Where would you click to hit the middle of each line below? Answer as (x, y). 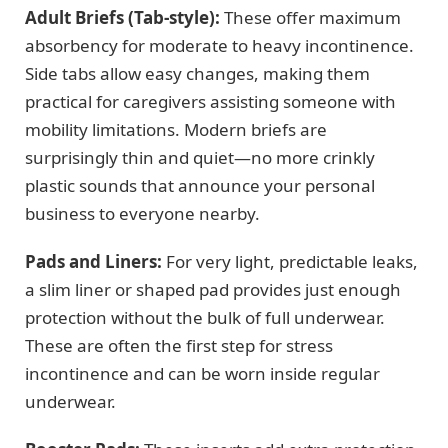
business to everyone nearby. (142, 213)
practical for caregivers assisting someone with (210, 101)
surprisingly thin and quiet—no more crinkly (200, 157)
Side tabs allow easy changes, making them (197, 73)
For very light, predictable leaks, (290, 261)
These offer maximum (310, 17)
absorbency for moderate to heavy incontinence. (219, 45)
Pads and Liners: (93, 261)
